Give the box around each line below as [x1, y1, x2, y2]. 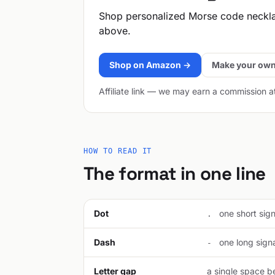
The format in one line [83, 162, 266, 185]
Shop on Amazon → [109, 60, 191, 70]
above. [99, 25, 131, 37]
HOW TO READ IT [83, 147, 152, 155]
